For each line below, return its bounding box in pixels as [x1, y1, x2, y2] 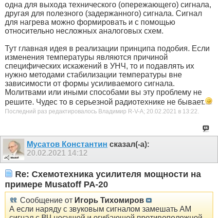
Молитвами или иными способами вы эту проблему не [5, 88, 202, 96]
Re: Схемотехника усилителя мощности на [13, 169, 201, 180]
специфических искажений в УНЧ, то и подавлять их [5, 61, 194, 70]
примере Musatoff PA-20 [5, 180, 108, 190]
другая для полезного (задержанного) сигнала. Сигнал [5, 9, 202, 18]
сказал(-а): [108, 140, 149, 148]
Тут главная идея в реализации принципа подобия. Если [5, 44, 210, 53]
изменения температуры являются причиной [5, 53, 168, 61]
